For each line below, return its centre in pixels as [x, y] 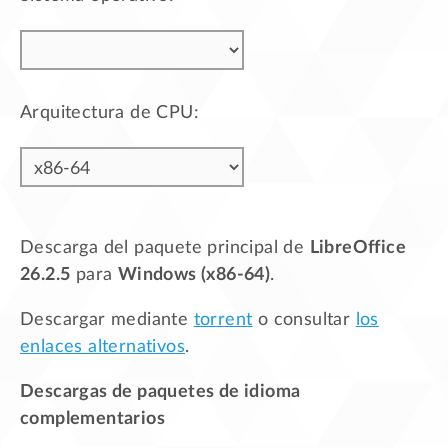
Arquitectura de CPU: [109, 112]
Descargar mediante [107, 319]
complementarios [92, 418]
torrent [223, 319]
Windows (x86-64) [194, 274]
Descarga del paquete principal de [165, 247]
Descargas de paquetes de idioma [160, 391]
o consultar [304, 319]
